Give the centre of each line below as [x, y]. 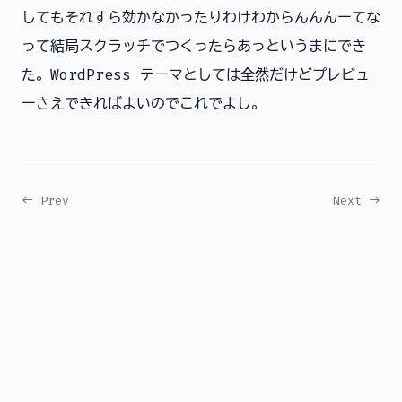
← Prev [45, 201]
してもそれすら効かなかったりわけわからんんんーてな [201, 17]
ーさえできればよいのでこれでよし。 [144, 104]
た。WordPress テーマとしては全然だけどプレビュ [196, 75]
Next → [357, 201]
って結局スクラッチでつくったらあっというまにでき [194, 46]
